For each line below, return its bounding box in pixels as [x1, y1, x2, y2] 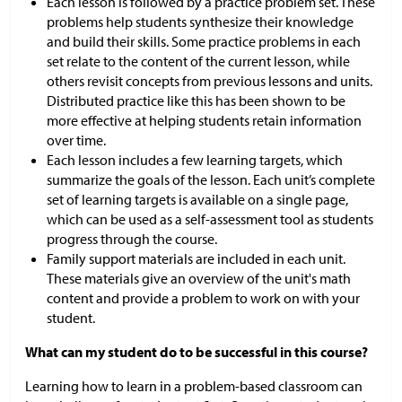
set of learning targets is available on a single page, [47, 190, 348, 208]
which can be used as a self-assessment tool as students [47, 210, 373, 228]
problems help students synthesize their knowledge [47, 13, 354, 31]
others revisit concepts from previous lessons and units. [47, 72, 372, 90]
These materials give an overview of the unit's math [47, 269, 351, 287]
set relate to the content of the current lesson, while [47, 52, 350, 70]
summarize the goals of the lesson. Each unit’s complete [47, 170, 375, 188]
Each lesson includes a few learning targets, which [47, 151, 343, 169]
